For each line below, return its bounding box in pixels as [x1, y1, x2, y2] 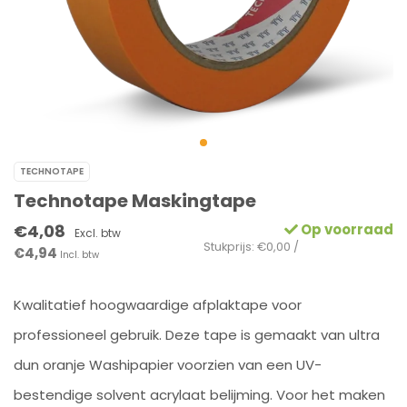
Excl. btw [74, 225, 121, 241]
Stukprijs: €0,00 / [203, 239, 299, 254]
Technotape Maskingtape [14, 188, 256, 213]
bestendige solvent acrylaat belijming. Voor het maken [14, 385, 385, 404]
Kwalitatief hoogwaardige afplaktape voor [14, 295, 302, 314]
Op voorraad [298, 220, 393, 239]
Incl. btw [60, 248, 99, 262]
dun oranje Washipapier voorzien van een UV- [14, 355, 322, 374]
